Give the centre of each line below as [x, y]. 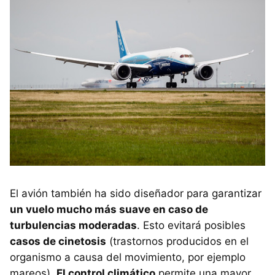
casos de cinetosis [58, 242]
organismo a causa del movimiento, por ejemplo [128, 258]
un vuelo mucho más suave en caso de [109, 210]
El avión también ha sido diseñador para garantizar [136, 194]
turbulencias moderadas [73, 226]
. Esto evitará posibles [191, 226]
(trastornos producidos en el [177, 242]
